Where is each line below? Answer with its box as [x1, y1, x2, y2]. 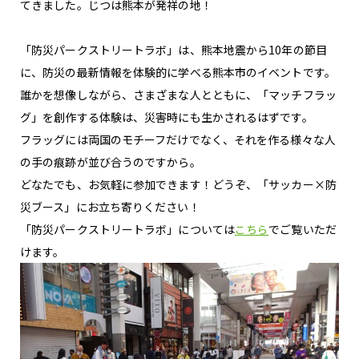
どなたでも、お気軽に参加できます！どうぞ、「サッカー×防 [20, 176, 337, 193]
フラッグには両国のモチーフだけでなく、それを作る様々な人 [20, 131, 336, 148]
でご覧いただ [268, 221, 337, 238]
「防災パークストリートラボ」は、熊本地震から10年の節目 [20, 42, 327, 58]
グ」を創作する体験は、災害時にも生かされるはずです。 [20, 109, 313, 126]
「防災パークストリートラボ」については [20, 221, 235, 238]
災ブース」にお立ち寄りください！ [20, 199, 200, 216]
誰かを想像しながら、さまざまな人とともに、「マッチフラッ [20, 87, 337, 103]
